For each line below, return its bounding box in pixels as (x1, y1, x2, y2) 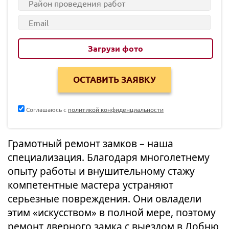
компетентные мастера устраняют (8, 178, 173, 192)
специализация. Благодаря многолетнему (8, 150, 210, 164)
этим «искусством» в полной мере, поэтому (8, 205, 216, 219)
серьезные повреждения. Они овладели (8, 192, 201, 205)
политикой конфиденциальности (68, 105, 164, 113)
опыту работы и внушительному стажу (8, 164, 195, 178)
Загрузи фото (88, 43, 143, 54)
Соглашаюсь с (25, 105, 68, 113)
